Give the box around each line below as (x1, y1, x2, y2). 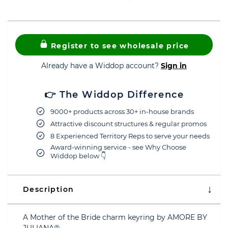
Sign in (161, 61, 187, 70)
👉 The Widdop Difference (44, 89, 184, 100)
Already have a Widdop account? (41, 61, 161, 70)
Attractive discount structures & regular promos (50, 119, 207, 128)
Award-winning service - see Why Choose (50, 143, 186, 151)
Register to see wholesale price (48, 41, 189, 50)
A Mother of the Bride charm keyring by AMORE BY (23, 213, 207, 222)
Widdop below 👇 (50, 152, 106, 160)
